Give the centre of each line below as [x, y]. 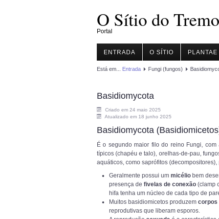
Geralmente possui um [140, 175]
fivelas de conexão [170, 184]
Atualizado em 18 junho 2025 [138, 117]
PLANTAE [203, 52]
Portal [105, 31]
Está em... [109, 69]
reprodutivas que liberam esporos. [154, 211]
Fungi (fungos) [165, 69]
